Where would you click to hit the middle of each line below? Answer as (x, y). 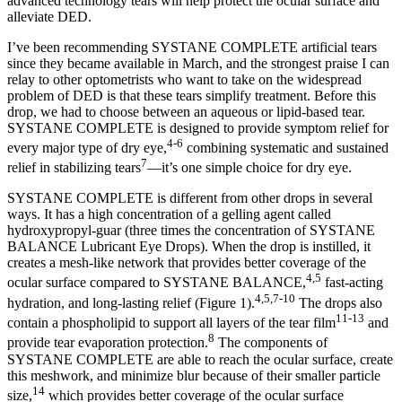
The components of (271, 343)
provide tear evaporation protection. (108, 343)
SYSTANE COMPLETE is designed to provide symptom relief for (198, 127)
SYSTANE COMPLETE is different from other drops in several (190, 198)
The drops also (339, 302)
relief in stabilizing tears (74, 168)
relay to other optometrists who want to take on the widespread (184, 79)
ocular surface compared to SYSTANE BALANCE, (157, 283)
